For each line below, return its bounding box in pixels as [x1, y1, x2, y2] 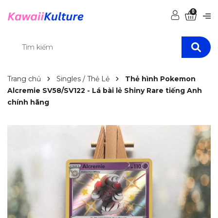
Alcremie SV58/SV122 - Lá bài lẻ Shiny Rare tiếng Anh [7, 86, 202, 95]
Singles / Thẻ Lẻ [56, 74, 109, 83]
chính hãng [7, 98, 49, 107]
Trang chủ [7, 74, 41, 83]
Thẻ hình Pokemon [125, 74, 196, 83]
